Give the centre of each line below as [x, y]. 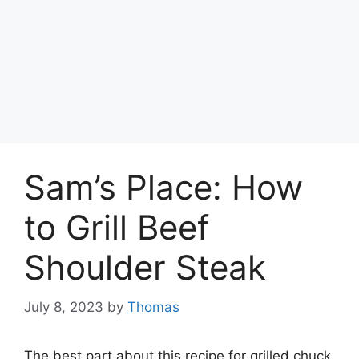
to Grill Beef [117, 228]
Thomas [153, 307]
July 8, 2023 [64, 307]
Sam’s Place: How [163, 188]
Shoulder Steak [145, 268]
